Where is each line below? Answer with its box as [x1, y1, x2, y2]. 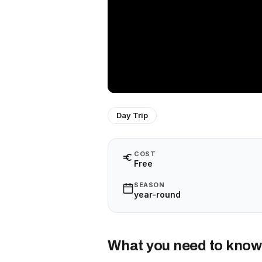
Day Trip [116, 111, 148, 120]
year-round [134, 189, 181, 199]
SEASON [134, 181, 165, 189]
